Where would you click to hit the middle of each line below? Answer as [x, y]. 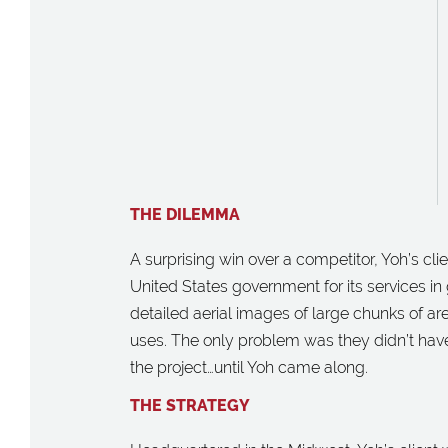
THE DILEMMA [185, 214]
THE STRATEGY [190, 405]
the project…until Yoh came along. [249, 367]
